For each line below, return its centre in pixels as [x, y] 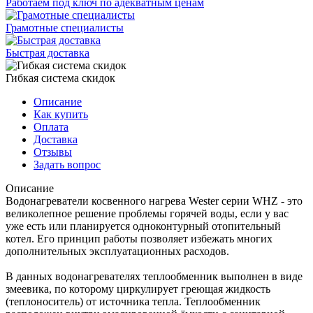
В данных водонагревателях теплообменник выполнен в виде [154, 276]
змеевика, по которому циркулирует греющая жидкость [138, 289]
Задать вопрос [67, 164]
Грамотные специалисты [65, 27]
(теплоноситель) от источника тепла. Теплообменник [133, 301]
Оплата [51, 126]
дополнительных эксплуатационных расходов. [117, 251]
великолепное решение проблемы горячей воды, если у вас [147, 213]
